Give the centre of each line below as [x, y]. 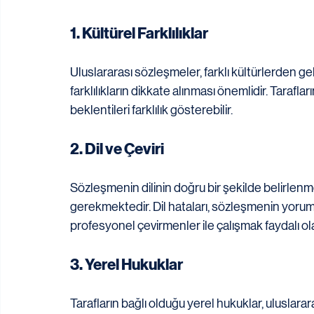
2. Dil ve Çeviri [117, 149]
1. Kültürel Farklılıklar [139, 34]
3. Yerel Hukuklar [127, 265]
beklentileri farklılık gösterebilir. [151, 110]
